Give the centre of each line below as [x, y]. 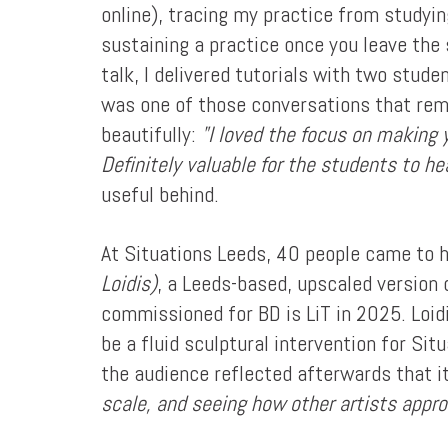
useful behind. [159, 194]
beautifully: [150, 134]
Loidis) [128, 283]
